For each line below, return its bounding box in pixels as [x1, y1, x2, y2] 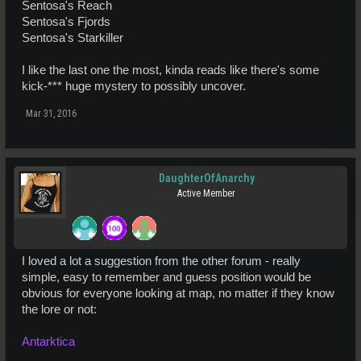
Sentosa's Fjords [22, 15, 110, 29]
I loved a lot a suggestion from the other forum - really [22, 255, 301, 268]
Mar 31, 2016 [26, 108, 77, 120]
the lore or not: [22, 303, 97, 317]
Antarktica [22, 335, 75, 349]
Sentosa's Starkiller [22, 31, 123, 45]
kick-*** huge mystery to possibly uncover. [22, 80, 246, 93]
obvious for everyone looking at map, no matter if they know [22, 287, 334, 301]
